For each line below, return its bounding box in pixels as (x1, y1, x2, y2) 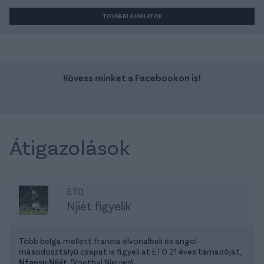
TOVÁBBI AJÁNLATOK (102, 12, 162, 20)
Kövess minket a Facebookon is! (63, 72, 201, 84)
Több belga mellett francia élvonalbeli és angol (19, 236, 197, 246)
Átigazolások (9, 134, 130, 160)
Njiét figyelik (66, 199, 131, 213)
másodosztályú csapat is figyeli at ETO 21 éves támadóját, (19, 246, 241, 257)
